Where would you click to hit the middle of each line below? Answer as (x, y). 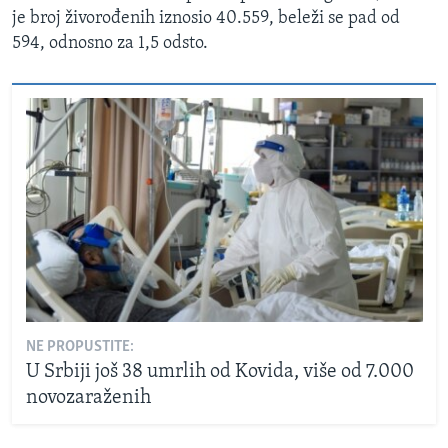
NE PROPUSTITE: (79, 346)
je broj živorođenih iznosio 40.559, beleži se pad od (206, 18)
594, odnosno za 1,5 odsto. (110, 43)
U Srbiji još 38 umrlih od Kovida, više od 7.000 (219, 371)
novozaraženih (88, 397)
